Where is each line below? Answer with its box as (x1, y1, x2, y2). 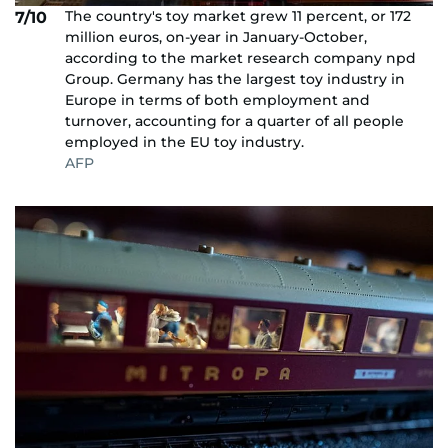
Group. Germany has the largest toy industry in (65, 69, 405, 88)
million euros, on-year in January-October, (65, 27, 367, 46)
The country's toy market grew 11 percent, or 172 (65, 6, 411, 25)
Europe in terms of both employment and (65, 90, 370, 109)
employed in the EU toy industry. (65, 132, 304, 151)
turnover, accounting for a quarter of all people (65, 111, 404, 130)
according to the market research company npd (65, 48, 416, 67)
